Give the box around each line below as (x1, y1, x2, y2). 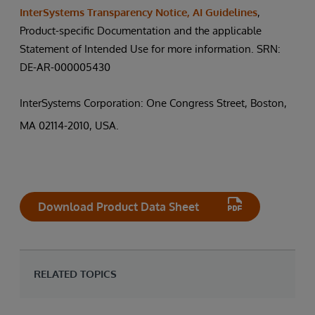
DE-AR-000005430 (20, 60, 110, 74)
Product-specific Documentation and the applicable (20, 23, 262, 37)
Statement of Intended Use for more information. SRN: (20, 41, 281, 56)
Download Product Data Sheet (38, 199, 199, 214)
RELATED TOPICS (34, 266, 117, 281)
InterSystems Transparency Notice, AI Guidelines (20, 5, 257, 19)
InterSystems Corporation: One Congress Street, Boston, (20, 96, 287, 110)
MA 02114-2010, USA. (20, 118, 119, 132)
